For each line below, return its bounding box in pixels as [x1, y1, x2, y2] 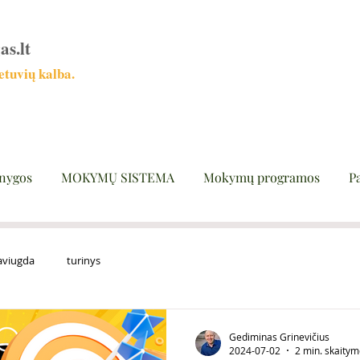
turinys [67, 252, 100, 268]
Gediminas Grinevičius [229, 329, 329, 343]
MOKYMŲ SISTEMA [61, 169, 174, 186]
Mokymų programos [203, 169, 320, 186]
